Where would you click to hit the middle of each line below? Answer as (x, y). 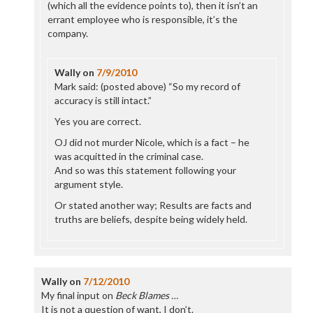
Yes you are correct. (98, 121)
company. (67, 33)
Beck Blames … (146, 295)
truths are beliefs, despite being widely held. (151, 219)
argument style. (89, 184)
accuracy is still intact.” (103, 100)
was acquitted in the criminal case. (129, 156)
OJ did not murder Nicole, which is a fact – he (152, 142)
